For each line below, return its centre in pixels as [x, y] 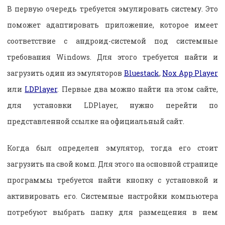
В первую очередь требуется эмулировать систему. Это [113, 9]
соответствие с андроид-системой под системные [113, 41]
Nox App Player [190, 73]
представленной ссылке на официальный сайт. [96, 121]
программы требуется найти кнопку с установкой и [113, 180]
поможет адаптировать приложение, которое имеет [113, 25]
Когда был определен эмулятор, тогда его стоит [113, 148]
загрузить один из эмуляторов [66, 73]
